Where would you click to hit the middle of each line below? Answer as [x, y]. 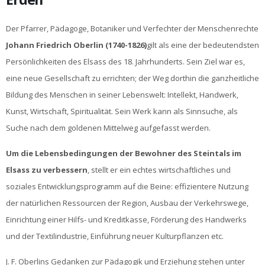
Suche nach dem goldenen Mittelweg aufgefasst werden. [108, 128]
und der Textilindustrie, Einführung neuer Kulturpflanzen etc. [115, 236]
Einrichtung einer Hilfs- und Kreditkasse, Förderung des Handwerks [126, 219]
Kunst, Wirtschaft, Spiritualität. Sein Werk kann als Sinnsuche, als [122, 111]
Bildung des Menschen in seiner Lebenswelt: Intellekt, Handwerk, [122, 95]
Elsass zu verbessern [47, 170]
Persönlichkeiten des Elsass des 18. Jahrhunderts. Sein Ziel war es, [125, 62]
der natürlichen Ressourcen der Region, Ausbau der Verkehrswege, [127, 203]
